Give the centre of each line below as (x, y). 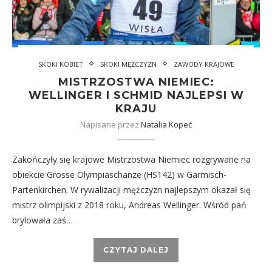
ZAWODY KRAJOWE (204, 64)
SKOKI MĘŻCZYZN (128, 64)
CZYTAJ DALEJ (136, 250)
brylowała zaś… (42, 220)
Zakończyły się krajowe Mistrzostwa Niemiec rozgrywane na (131, 159)
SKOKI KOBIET (60, 64)
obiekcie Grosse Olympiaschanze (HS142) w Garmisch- (119, 174)
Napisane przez (110, 124)
